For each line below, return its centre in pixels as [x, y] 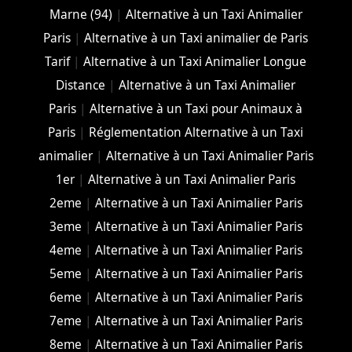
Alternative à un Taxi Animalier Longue [195, 62]
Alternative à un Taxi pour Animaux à [196, 109]
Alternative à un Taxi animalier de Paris [196, 38]
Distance [81, 86]
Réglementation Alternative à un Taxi [196, 133]
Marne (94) [81, 15]
